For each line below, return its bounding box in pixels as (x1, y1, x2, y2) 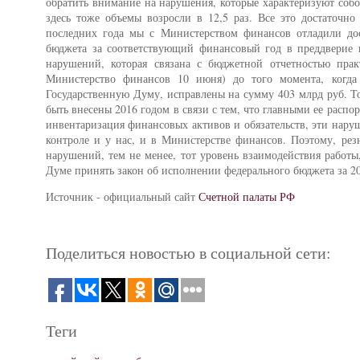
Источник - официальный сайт (46, 188, 198, 204)
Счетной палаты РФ (198, 188, 295, 204)
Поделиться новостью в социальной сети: (46, 241, 331, 264)
